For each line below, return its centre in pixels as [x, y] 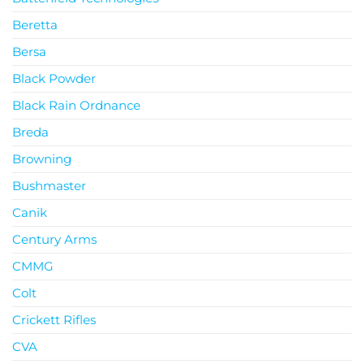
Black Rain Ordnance [76, 105]
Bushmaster [49, 185]
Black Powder [54, 78]
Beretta [35, 24]
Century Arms [54, 239]
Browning [42, 158]
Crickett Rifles [54, 319]
